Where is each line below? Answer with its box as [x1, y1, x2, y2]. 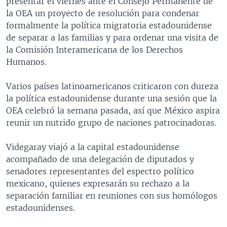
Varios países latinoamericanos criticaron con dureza [6, 81, 218, 91]
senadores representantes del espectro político [6, 166, 194, 176]
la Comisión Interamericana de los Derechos [6, 44, 183, 55]
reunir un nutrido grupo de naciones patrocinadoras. [6, 117, 216, 128]
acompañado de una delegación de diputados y [6, 154, 194, 164]
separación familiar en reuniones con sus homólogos [6, 190, 217, 201]
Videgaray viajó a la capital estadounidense [6, 141, 179, 152]
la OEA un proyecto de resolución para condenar [6, 8, 199, 18]
